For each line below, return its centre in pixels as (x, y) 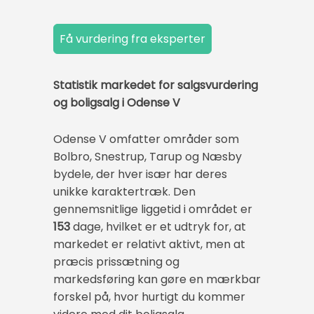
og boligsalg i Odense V (117, 103)
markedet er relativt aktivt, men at (149, 244)
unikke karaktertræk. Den (124, 191)
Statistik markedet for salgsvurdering (156, 86)
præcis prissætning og (116, 261)
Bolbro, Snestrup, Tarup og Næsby (148, 156)
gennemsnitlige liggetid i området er (153, 209)
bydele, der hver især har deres (140, 174)
